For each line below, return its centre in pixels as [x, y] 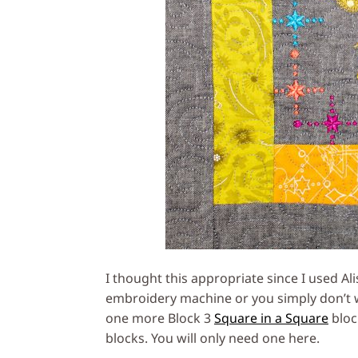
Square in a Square [271, 318]
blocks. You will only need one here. [213, 338]
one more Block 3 [160, 318]
